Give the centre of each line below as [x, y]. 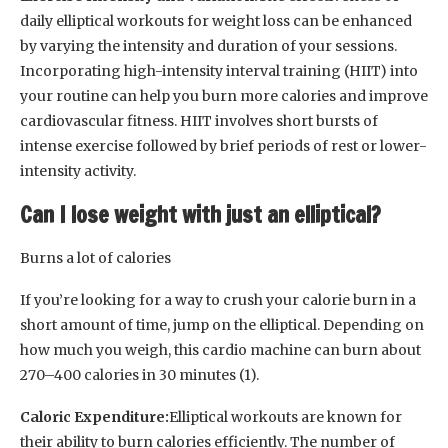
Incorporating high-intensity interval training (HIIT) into [219, 70]
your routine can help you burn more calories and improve [224, 95]
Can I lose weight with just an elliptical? [200, 214]
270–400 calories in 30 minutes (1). [139, 374]
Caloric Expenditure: [94, 416]
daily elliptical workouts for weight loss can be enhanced [216, 20]
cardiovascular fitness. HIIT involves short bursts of [199, 120]
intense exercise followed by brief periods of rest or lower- [223, 145]
